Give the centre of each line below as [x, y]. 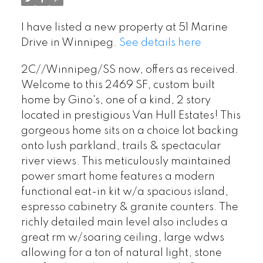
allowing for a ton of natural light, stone [121, 253]
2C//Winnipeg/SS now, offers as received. [129, 70]
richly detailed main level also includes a [124, 222]
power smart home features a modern [118, 176]
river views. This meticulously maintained [126, 161]
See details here [160, 43]
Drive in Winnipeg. [70, 43]
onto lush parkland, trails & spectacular [121, 146]
